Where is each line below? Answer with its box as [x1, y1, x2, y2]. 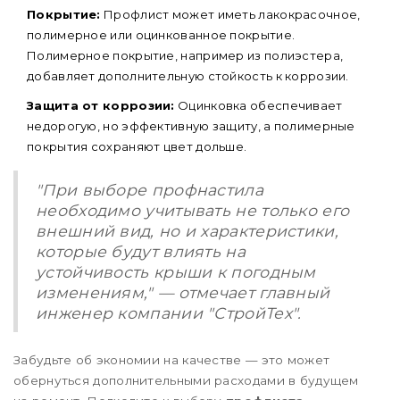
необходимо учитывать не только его [36, 200, 350, 220]
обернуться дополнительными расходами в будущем [13, 372, 359, 387]
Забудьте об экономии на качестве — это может [13, 352, 330, 367]
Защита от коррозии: [27, 97, 175, 112]
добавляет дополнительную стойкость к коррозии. [27, 68, 349, 83]
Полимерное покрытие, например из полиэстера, [27, 47, 344, 62]
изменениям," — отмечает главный [36, 282, 330, 302]
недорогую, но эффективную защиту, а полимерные [27, 118, 355, 133]
